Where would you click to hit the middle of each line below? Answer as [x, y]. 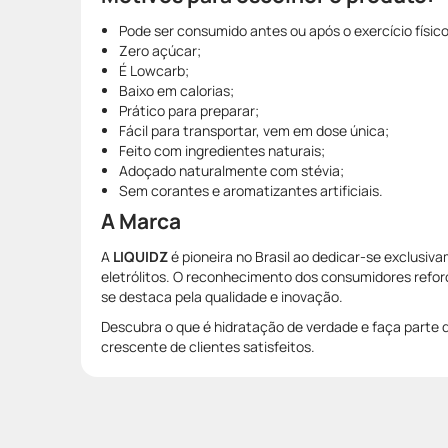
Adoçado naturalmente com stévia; [233, 170]
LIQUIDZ [142, 256]
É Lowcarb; [154, 70]
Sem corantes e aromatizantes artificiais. [251, 190]
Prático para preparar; [190, 110]
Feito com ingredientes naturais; [222, 150]
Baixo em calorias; [176, 90]
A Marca [141, 220]
